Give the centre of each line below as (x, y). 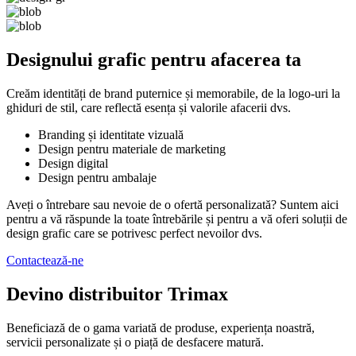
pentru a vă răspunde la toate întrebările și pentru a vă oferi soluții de (177, 219)
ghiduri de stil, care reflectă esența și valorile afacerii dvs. (149, 107)
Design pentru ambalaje (97, 177)
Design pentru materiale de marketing (132, 149)
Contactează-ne (45, 260)
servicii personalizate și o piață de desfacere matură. (135, 342)
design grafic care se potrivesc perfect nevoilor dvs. (134, 233)
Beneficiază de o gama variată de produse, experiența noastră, (161, 327)
